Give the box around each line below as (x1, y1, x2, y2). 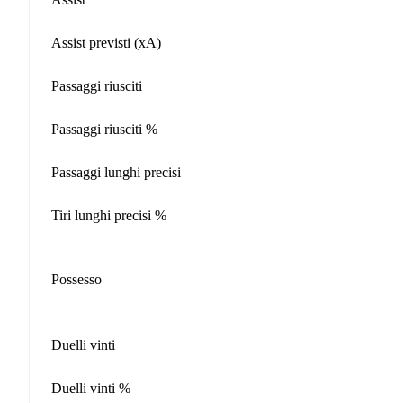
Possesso (51, 272, 102, 287)
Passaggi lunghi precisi (51, 164, 181, 180)
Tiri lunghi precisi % (51, 207, 166, 223)
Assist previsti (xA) (51, 34, 161, 50)
